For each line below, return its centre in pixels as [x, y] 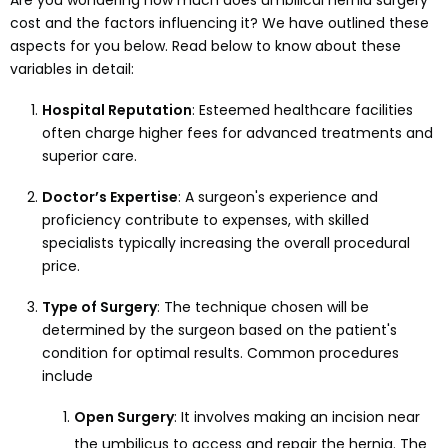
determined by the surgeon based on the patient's [219, 330]
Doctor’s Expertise [110, 197]
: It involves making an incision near [297, 417]
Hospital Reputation [117, 110]
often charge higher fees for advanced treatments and [237, 133]
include [67, 376]
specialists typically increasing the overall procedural [226, 243]
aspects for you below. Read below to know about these [205, 46]
